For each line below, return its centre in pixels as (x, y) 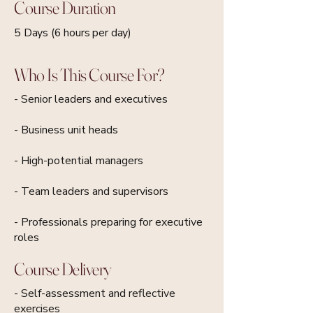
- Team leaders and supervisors (91, 191)
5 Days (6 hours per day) (73, 32)
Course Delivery (63, 269)
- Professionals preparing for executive (108, 222)
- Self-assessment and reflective (95, 293)
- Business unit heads (66, 130)
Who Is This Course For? (89, 74)
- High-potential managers (79, 160)
